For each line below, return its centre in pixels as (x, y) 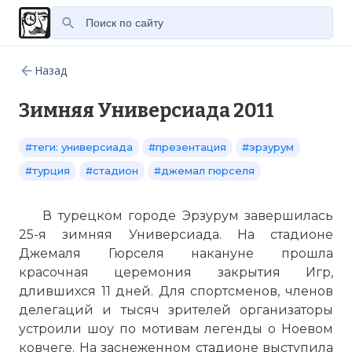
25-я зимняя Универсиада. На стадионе (176, 235)
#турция (48, 170)
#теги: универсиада (79, 147)
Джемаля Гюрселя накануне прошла (176, 253)
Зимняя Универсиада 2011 (147, 111)
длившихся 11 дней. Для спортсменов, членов (176, 291)
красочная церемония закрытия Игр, (176, 272)
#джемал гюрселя (204, 170)
